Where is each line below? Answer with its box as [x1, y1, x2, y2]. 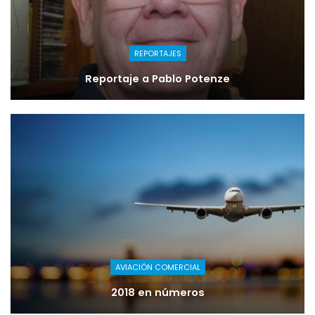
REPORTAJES [134, 48, 181, 60]
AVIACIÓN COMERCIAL [115, 262, 200, 274]
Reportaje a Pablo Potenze [85, 72, 230, 86]
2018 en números [110, 285, 205, 300]
